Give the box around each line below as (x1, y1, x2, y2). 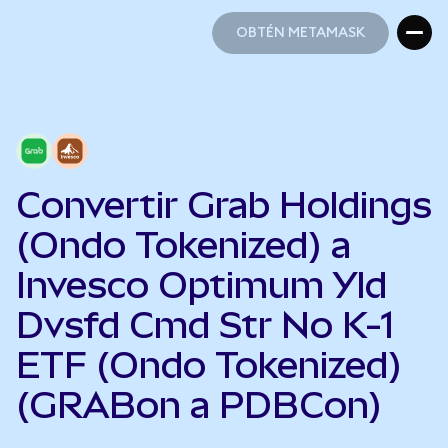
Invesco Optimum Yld (16, 264, 387, 306)
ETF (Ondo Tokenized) (16, 344, 402, 386)
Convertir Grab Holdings (16, 184, 432, 226)
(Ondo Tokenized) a (16, 224, 351, 266)
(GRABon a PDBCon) (16, 384, 382, 426)
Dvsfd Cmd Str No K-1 (16, 304, 394, 346)
